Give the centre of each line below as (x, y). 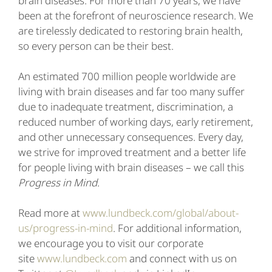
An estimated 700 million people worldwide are (127, 76)
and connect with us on (182, 258)
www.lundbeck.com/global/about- (161, 213)
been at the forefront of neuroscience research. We (136, 15)
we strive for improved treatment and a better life (132, 152)
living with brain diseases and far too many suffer (131, 91)
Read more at (50, 213)
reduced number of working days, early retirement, (136, 122)
